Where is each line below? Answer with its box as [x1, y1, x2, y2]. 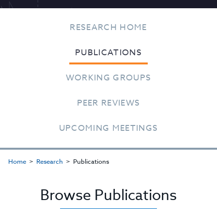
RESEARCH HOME [70, 21, 147, 33]
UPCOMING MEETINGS [59, 122, 158, 134]
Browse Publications [40, 185, 177, 206]
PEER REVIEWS [77, 97, 140, 109]
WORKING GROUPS [65, 72, 152, 84]
